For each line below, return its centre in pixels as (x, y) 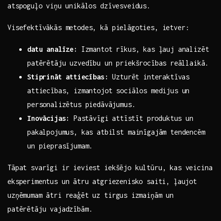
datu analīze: (52, 49)
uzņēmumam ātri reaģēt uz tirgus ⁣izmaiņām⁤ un (91, 195)
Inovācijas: (49, 118)
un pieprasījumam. (60, 146)
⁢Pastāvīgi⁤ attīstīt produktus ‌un (131, 118)
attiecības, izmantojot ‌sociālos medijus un (109, 91)
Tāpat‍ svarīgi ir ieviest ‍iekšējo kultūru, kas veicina (110, 168)
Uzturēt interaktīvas (149, 77)
